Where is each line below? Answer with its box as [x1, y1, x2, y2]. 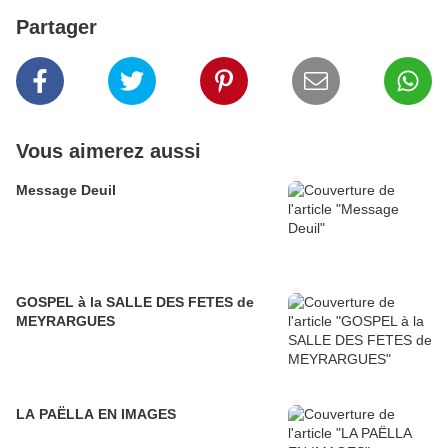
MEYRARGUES [16, 313, 115, 330]
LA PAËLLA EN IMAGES [16, 406, 176, 423]
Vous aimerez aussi [16, 140, 201, 163]
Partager [16, 16, 97, 39]
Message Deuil [16, 182, 116, 199]
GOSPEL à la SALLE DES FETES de [16, 294, 78, 311]
